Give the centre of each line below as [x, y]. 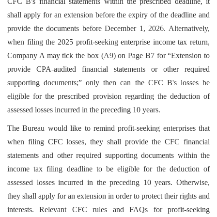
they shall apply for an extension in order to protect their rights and [108, 196]
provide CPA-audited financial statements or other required [108, 69]
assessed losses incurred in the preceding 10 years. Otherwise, [108, 182]
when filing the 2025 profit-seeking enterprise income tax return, [108, 42]
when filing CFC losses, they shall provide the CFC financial [108, 142]
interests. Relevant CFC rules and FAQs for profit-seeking [108, 209]
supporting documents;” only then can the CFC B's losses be [108, 83]
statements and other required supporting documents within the [108, 155]
